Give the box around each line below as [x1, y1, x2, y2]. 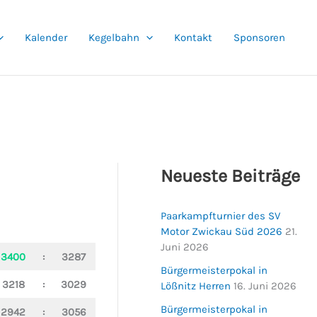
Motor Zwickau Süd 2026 [161, 224, 283, 238]
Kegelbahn [88, 30, 139, 44]
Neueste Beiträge [161, 166, 301, 186]
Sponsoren [234, 30, 285, 44]
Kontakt [174, 30, 212, 44]
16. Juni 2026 [234, 279, 297, 292]
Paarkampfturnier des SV [161, 209, 281, 222]
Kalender [25, 30, 67, 44]
